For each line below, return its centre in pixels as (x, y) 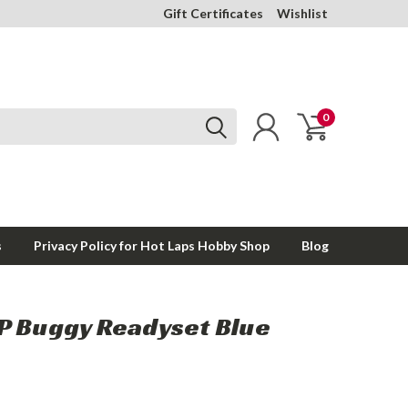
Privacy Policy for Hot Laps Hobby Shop (152, 245)
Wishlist (302, 13)
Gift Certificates (213, 13)
